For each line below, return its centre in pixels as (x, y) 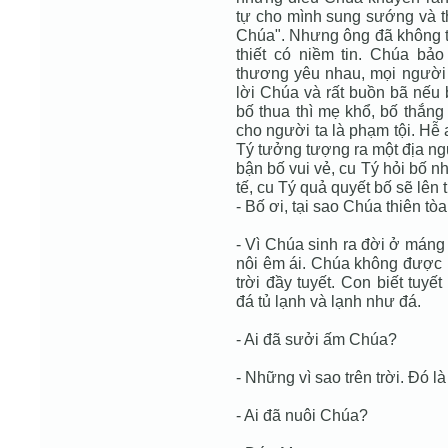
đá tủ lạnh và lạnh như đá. (328, 301)
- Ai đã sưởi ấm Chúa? (316, 339)
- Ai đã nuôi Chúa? (302, 415)
